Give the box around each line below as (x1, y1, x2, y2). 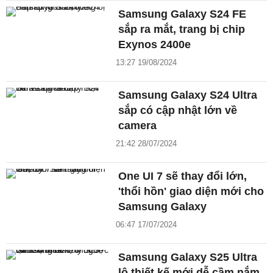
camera (118, 119, 157, 132)
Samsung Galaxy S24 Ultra (118, 89, 258, 102)
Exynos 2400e (118, 38, 191, 51)
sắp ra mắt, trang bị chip (118, 23, 246, 36)
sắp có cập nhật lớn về (118, 104, 238, 117)
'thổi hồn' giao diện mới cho (118, 185, 264, 198)
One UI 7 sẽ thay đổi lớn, (118, 170, 247, 183)
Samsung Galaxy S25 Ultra (118, 251, 258, 264)
